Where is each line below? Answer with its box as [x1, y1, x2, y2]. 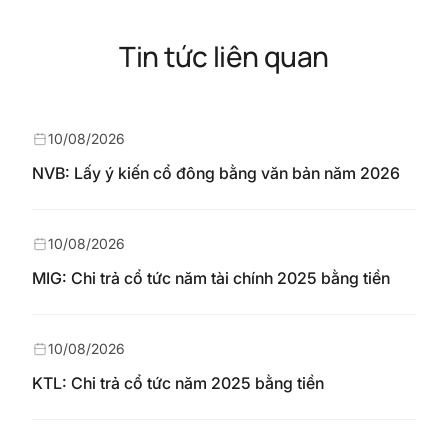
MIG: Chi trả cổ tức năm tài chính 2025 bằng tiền [32, 268, 390, 288]
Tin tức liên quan [119, 37, 329, 75]
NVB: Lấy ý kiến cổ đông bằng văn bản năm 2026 [32, 163, 400, 183]
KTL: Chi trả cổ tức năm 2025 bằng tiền [32, 373, 324, 393]
